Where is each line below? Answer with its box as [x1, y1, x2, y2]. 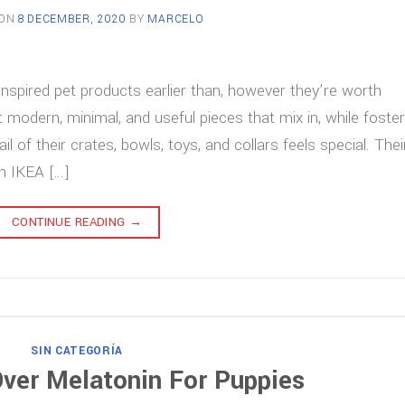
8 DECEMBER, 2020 [18, 10, 127, 27]
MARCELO [147, 10, 204, 27]
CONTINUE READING [11, 213, 130, 231]
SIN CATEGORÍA [31, 343, 124, 360]
